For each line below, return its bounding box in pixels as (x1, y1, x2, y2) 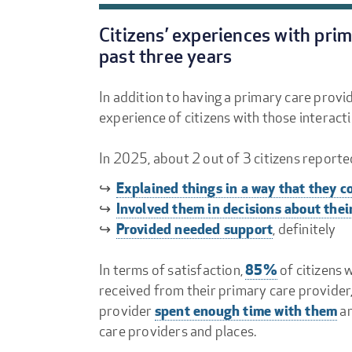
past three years (99, 43, 236, 68)
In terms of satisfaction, (99, 260, 246, 280)
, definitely (273, 219, 336, 239)
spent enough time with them (154, 300, 338, 321)
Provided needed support (115, 218, 273, 239)
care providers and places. (99, 321, 259, 341)
